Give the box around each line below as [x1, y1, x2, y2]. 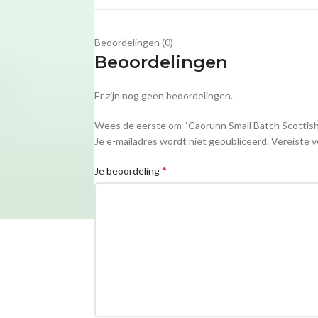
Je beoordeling [94, 165, 162, 177]
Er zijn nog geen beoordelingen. [94, 89, 233, 102]
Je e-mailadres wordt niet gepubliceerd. [94, 135, 269, 148]
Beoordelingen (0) [94, 36, 173, 49]
